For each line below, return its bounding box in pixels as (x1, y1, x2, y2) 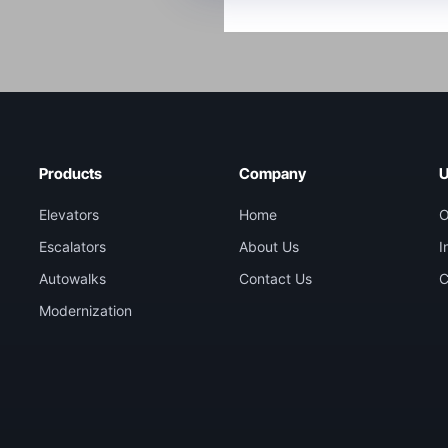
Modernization (39, 302, 132, 319)
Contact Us (239, 270, 312, 287)
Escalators (39, 238, 106, 255)
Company (239, 164, 306, 183)
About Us (239, 238, 299, 255)
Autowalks (39, 270, 106, 287)
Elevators (39, 206, 99, 223)
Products (39, 164, 102, 183)
